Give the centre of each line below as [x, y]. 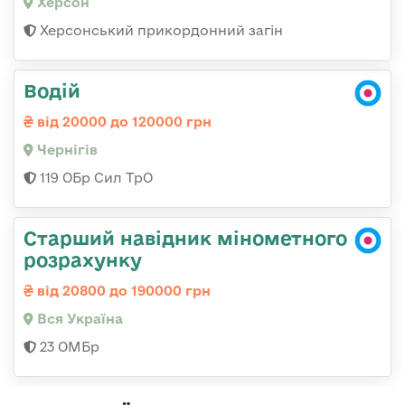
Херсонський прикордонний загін [160, 30]
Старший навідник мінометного [185, 237]
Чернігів [66, 149]
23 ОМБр [68, 346]
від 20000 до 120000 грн [122, 121]
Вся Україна [78, 318]
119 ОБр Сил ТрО [94, 177]
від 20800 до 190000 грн [122, 290]
